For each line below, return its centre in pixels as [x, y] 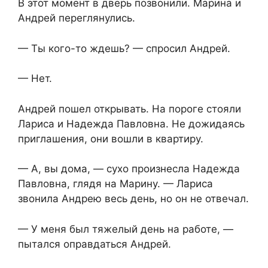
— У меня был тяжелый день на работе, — [126, 229]
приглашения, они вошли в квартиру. [111, 138]
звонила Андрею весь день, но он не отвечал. [133, 199]
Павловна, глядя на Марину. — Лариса [115, 184]
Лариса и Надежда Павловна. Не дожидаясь [131, 124]
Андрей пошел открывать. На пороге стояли [130, 109]
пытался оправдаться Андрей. [95, 244]
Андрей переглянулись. [77, 18]
